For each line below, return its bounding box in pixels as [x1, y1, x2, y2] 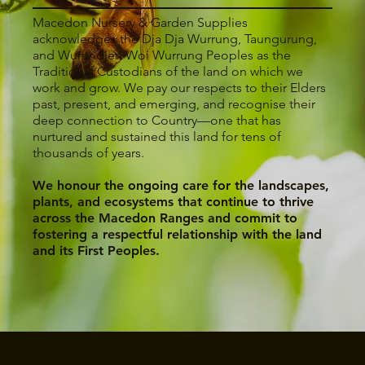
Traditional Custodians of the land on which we [33, 64, 304, 80]
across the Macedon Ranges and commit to [33, 210, 298, 226]
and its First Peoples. [33, 243, 161, 259]
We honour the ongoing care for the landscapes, [33, 178, 330, 194]
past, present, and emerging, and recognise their [33, 96, 316, 112]
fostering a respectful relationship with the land [33, 226, 323, 243]
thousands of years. [33, 145, 145, 161]
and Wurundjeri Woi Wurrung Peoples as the [33, 47, 292, 64]
